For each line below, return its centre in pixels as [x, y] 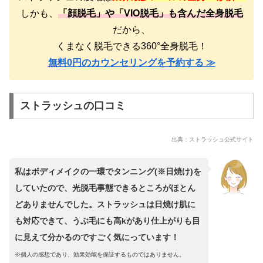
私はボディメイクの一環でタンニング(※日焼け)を [108, 172]
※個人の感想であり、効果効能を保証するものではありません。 [100, 255]
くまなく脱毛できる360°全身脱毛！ [131, 46]
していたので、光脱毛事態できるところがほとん [105, 188]
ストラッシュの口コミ [73, 106]
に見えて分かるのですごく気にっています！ [97, 237]
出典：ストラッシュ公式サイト [213, 140]
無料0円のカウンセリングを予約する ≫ [131, 62]
